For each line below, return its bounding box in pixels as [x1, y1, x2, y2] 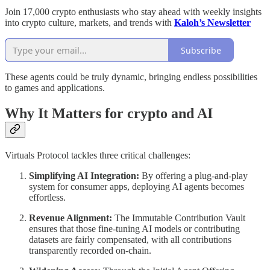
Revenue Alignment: [29, 213, 112, 224]
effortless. [29, 192, 66, 203]
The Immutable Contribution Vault [112, 213, 245, 224]
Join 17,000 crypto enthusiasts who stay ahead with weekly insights [5, 7, 262, 17]
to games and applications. [5, 83, 105, 93]
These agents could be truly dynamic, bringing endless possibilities [5, 72, 257, 83]
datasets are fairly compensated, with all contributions [29, 234, 231, 245]
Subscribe [181, 44, 221, 56]
